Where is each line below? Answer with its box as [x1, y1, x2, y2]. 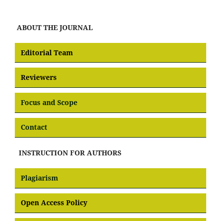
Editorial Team [21, 47, 73, 57]
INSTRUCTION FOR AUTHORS [15, 148, 121, 158]
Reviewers [21, 73, 57, 82]
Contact [21, 122, 47, 132]
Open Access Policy [21, 198, 87, 208]
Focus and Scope [21, 97, 77, 107]
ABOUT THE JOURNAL [15, 22, 93, 32]
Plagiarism [21, 173, 58, 183]
